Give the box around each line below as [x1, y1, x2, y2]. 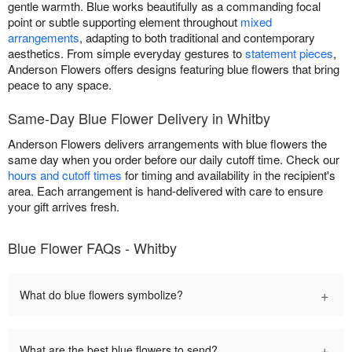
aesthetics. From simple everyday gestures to [8, 44, 245, 61]
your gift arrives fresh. [8, 197, 119, 214]
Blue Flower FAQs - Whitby [8, 236, 177, 258]
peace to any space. [8, 75, 112, 93]
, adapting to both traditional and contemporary [79, 28, 315, 46]
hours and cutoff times [8, 166, 122, 183]
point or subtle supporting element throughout [8, 13, 240, 30]
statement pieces [245, 44, 333, 61]
